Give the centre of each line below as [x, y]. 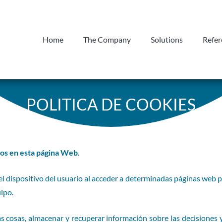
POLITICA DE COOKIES [111, 104]
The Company [107, 39]
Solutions [166, 39]
